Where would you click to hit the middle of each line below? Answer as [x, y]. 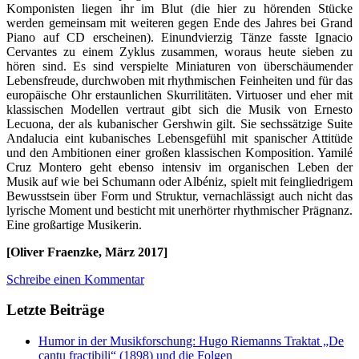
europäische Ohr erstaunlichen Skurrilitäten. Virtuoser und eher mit [179, 95]
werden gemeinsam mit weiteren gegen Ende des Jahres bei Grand [179, 22]
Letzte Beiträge [55, 310]
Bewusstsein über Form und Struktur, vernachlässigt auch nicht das [179, 196]
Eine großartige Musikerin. [74, 224]
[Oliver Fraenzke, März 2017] [87, 252]
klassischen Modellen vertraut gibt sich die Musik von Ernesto [179, 109]
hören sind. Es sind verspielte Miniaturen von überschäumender [179, 66]
